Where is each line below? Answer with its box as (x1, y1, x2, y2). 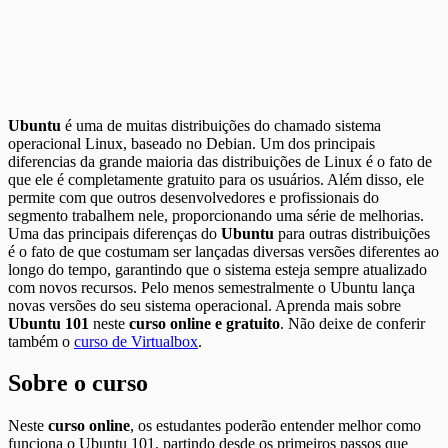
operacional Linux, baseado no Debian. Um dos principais (8, 134, 375, 152)
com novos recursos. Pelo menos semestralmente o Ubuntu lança (8, 278, 415, 296)
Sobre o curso (8, 370, 148, 397)
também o (8, 332, 74, 350)
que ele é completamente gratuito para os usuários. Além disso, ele (8, 170, 424, 188)
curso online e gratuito (129, 314, 280, 332)
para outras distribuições (278, 224, 430, 242)
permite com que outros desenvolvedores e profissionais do (8, 188, 379, 206)
